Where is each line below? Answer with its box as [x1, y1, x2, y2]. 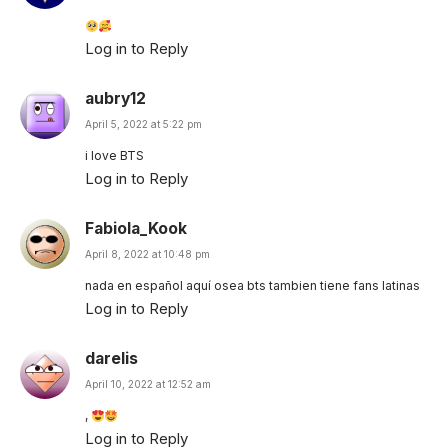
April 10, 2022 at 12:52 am [85, 378, 211, 391]
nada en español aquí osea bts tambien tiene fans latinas [85, 278, 420, 294]
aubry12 [85, 89, 146, 109]
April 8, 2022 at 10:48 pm [85, 248, 210, 261]
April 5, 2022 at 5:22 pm [85, 118, 202, 131]
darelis [85, 349, 138, 369]
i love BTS [85, 148, 144, 164]
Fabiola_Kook [85, 219, 187, 239]
